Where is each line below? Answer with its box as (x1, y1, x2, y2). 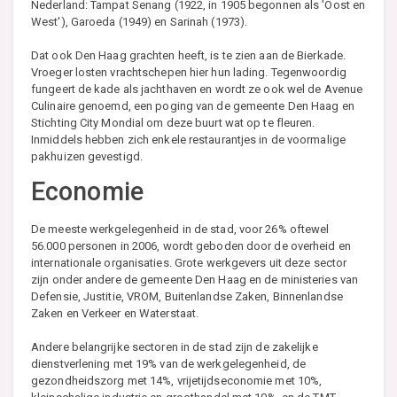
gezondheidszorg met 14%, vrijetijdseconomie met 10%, (31, 373, 323, 387)
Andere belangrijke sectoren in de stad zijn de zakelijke (31, 339, 318, 354)
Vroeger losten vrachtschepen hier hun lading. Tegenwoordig (31, 65, 346, 79)
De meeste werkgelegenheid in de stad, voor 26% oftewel (31, 222, 330, 236)
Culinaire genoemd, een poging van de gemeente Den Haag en (31, 98, 354, 113)
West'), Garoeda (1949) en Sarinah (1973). (31, 14, 248, 28)
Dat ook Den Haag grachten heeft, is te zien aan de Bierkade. (31, 48, 346, 62)
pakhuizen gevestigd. (31, 149, 143, 163)
